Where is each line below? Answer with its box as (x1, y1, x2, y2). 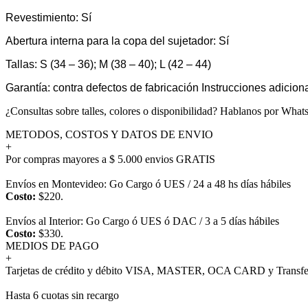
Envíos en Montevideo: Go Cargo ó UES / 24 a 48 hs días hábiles (5, 177, 291, 190)
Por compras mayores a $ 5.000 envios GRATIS (5, 153, 215, 165)
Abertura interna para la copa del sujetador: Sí (5, 34, 229, 47)
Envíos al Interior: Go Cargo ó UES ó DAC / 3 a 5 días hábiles (5, 214, 279, 227)
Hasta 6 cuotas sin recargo (5, 289, 119, 301)
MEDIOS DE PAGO (5, 239, 99, 252)
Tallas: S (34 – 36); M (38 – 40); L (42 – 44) (5, 58, 211, 70)
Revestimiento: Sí (5, 11, 91, 23)
